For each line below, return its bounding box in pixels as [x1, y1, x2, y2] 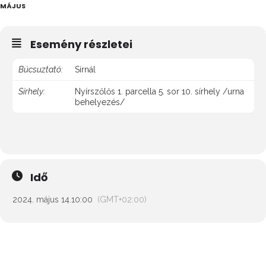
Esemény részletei [30, 37, 132, 52]
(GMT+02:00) [97, 195, 147, 204]
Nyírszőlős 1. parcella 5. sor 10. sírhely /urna [75, 87, 244, 96]
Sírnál [75, 65, 96, 74]
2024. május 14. [12, 195, 71, 204]
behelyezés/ [75, 97, 125, 107]
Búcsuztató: [18, 65, 63, 74]
